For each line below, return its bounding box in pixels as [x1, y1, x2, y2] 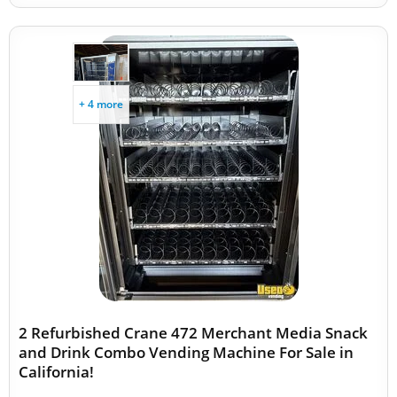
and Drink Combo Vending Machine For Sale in [19, 342, 354, 362]
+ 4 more [79, 97, 123, 112]
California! [19, 362, 94, 382]
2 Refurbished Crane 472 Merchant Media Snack [19, 323, 368, 343]
